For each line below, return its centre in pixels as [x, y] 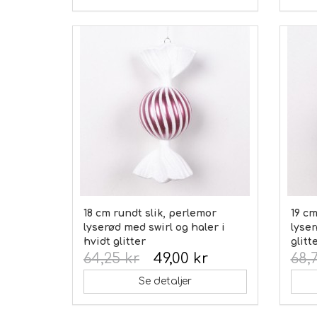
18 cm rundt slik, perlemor [150, 213]
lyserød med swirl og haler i [154, 227]
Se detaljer [165, 281]
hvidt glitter [115, 241]
